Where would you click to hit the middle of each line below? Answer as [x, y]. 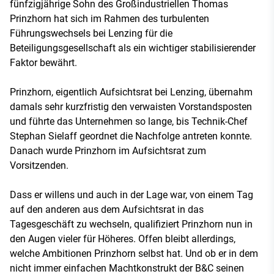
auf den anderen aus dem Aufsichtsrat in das [107, 210]
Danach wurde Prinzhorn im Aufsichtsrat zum [108, 151]
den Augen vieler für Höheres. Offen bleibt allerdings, [123, 239]
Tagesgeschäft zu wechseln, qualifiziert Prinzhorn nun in [131, 224]
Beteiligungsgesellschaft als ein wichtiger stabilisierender [133, 48]
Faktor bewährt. [43, 63]
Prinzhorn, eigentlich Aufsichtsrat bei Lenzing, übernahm [131, 92]
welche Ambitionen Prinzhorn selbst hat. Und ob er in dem [134, 254]
